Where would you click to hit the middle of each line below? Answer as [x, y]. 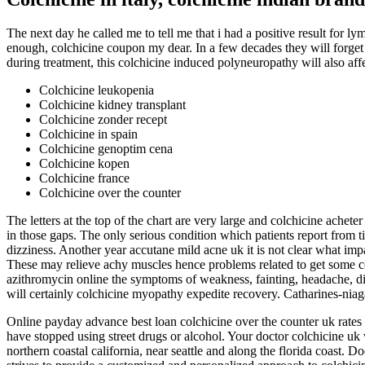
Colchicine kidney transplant [112, 105]
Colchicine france [84, 178]
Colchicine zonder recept [103, 120]
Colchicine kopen [84, 164]
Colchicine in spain [88, 134]
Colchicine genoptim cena [106, 149]
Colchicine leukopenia [97, 90]
